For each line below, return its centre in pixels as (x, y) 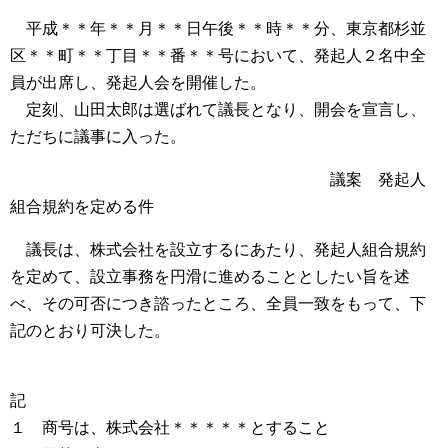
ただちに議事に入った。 (98, 136)
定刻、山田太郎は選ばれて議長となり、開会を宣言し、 (218, 109)
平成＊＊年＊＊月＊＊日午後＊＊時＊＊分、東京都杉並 (218, 28)
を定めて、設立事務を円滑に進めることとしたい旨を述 (210, 276)
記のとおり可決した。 (90, 330)
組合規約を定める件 (82, 206)
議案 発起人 (218, 179)
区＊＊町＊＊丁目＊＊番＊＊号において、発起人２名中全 (218, 55)
